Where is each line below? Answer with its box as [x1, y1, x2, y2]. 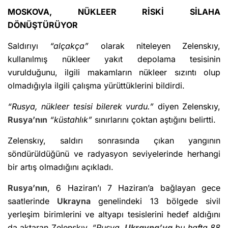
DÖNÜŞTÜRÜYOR [8, 20, 78, 31]
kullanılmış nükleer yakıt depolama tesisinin [8, 54, 220, 65]
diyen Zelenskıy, [154, 101, 221, 112]
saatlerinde [8, 196, 58, 207]
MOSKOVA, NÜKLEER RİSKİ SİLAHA [8, 7, 220, 17]
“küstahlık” [50, 115, 92, 125]
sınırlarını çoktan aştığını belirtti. [92, 115, 216, 125]
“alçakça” [50, 41, 101, 51]
